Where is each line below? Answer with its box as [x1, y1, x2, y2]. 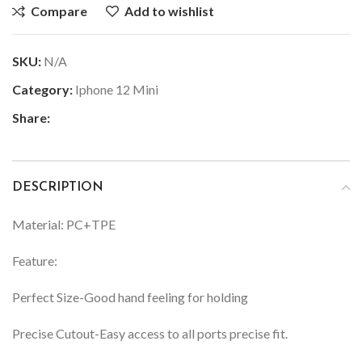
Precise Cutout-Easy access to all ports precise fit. [12, 325, 288, 341]
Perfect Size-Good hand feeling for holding [12, 288, 248, 305]
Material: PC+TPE [12, 216, 116, 232]
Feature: [12, 252, 57, 268]
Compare [31, 2, 88, 19]
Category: [12, 81, 73, 97]
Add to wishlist [124, 2, 215, 19]
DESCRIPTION [12, 180, 103, 194]
